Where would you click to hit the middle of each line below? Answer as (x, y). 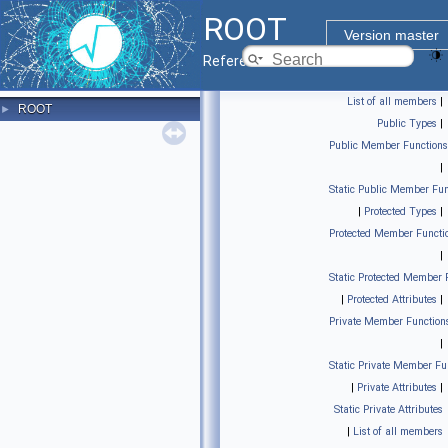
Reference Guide (256, 61)
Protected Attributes (392, 299)
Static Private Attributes (388, 409)
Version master (391, 35)
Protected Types (400, 211)
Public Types (407, 123)
